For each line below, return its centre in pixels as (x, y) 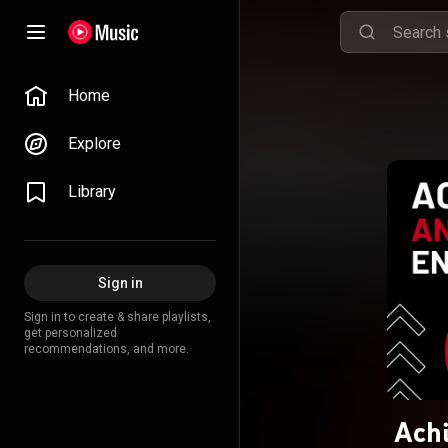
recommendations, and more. (106, 349)
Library (92, 191)
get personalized (70, 333)
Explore (94, 143)
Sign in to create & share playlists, (117, 317)
